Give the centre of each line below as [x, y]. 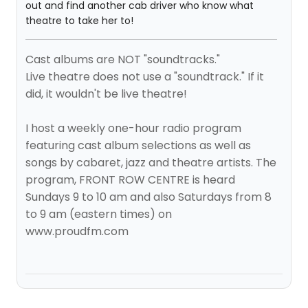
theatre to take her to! [79, 21]
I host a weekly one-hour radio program [133, 128]
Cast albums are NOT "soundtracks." [123, 59]
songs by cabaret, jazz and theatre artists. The [151, 163]
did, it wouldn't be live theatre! [106, 94]
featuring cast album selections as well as [138, 145]
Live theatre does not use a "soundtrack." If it [145, 77]
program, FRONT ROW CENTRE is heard [130, 180]
